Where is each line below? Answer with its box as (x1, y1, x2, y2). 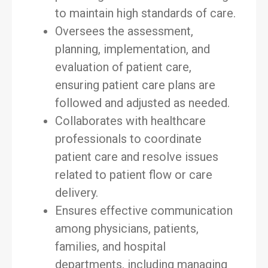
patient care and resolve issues (55, 150, 218, 164)
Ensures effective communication (55, 203, 233, 218)
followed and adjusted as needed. (55, 96, 230, 110)
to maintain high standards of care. (55, 6, 236, 20)
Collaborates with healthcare (55, 114, 206, 128)
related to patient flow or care (55, 167, 212, 182)
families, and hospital (55, 239, 166, 254)
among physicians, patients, (55, 221, 199, 236)
